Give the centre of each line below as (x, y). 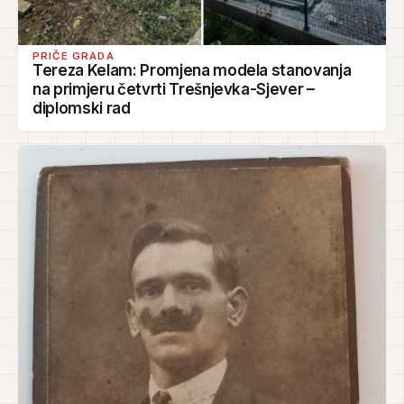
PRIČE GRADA (73, 56)
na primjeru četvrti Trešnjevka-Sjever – (174, 90)
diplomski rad (82, 109)
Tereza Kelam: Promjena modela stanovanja (192, 71)
